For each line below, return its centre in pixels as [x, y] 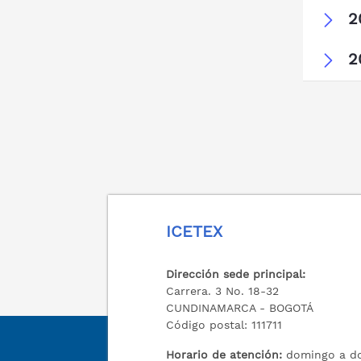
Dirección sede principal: [236, 274]
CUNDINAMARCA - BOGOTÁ [240, 308]
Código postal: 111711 [224, 325]
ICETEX [195, 231]
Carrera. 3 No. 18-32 [223, 291]
